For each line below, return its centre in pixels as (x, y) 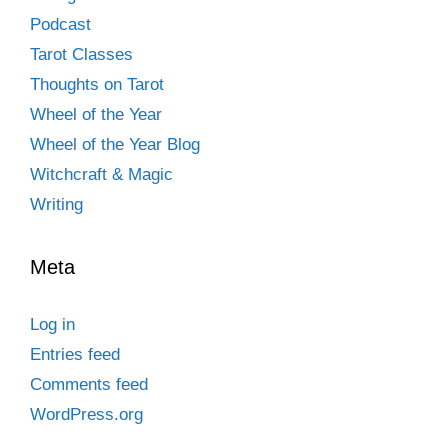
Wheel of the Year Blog (115, 144)
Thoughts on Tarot (97, 84)
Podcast (60, 24)
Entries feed (75, 354)
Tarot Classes (81, 54)
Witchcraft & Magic (101, 174)
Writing (56, 204)
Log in (52, 324)
